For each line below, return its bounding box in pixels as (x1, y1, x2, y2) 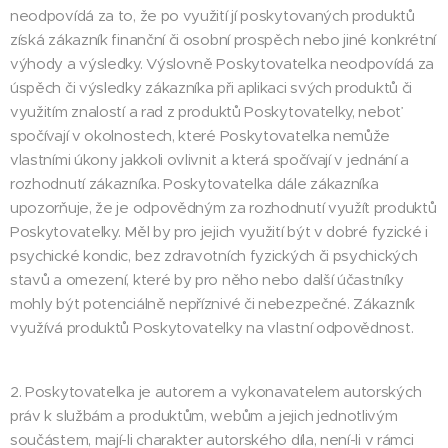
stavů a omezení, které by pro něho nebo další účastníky (10, 270, 404, 289)
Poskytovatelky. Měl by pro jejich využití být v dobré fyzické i (10, 222, 428, 241)
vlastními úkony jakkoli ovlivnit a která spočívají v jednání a (10, 150, 410, 169)
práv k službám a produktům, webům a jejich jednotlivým (10, 406, 398, 425)
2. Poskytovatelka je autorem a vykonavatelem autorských (10, 382, 422, 401)
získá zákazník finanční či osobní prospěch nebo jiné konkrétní (10, 30, 437, 49)
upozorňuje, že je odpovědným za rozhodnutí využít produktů (10, 198, 437, 217)
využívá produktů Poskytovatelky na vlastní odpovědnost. (10, 318, 414, 337)
